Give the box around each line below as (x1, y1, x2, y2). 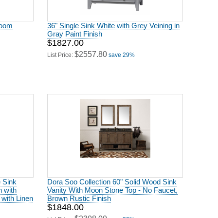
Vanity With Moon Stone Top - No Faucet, (47, 184, 178, 193)
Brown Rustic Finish (47, 193, 111, 201)
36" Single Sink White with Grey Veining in (47, 20, 180, 28)
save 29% (109, 50, 135, 57)
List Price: (47, 50, 74, 57)
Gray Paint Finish (47, 28, 102, 36)
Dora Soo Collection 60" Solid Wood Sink (47, 176, 177, 184)
